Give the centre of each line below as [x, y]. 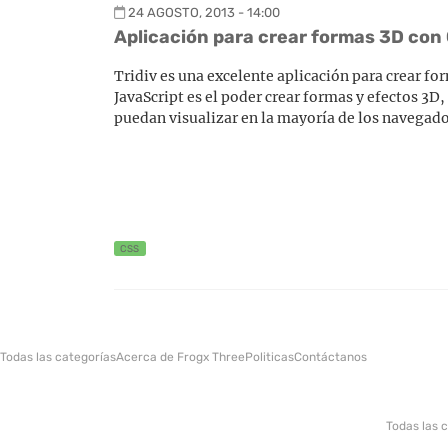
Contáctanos [330, 356]
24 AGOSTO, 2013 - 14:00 [204, 12]
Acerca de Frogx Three [180, 356]
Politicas [269, 356]
